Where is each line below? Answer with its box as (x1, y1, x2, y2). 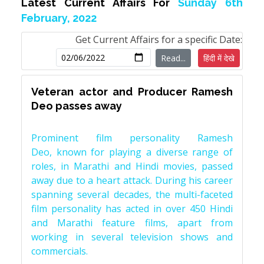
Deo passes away (31, 100, 122, 112)
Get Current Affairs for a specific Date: (75, 33, 242, 46)
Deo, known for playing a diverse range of (31, 146, 233, 159)
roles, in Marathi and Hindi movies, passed (31, 160, 233, 173)
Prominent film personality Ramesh (31, 131, 233, 144)
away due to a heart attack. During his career (31, 174, 233, 187)
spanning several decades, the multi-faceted (31, 188, 233, 201)
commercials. (31, 245, 88, 258)
